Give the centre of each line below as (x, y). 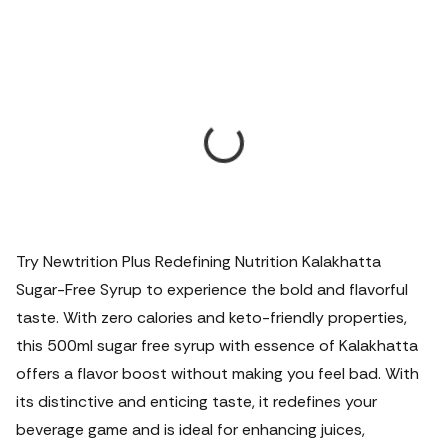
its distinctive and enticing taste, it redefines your (196, 401)
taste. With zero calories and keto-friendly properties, (211, 317)
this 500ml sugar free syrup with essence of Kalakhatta (217, 345)
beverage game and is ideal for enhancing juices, (190, 429)
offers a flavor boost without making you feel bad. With (217, 373)
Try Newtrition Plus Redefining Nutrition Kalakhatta (198, 261)
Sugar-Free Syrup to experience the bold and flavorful (212, 289)
